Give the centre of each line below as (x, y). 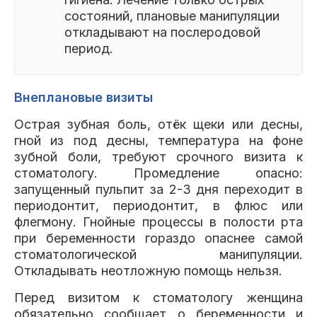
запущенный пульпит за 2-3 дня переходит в (158, 189)
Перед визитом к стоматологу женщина (158, 298)
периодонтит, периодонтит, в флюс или (158, 206)
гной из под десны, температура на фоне (158, 140)
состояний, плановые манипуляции (172, 16)
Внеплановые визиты (83, 97)
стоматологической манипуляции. (158, 254)
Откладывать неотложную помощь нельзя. (148, 271)
